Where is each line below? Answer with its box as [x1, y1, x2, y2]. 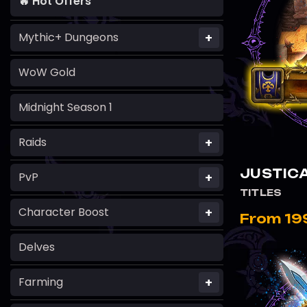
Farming [19, 274, 63, 291]
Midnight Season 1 [19, 99, 112, 116]
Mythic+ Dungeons [19, 29, 119, 46]
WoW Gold [19, 64, 75, 81]
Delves [19, 239, 55, 256]
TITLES [239, 187, 282, 198]
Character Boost [19, 204, 109, 221]
